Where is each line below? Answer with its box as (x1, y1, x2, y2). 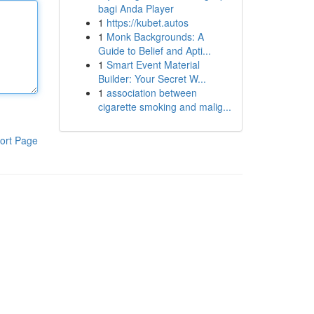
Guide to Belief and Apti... (97, 43, 211, 57)
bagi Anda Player (97, 1, 174, 15)
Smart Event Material (106, 57, 200, 71)
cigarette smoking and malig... (97, 100, 231, 114)
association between (106, 86, 197, 100)
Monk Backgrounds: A (106, 29, 204, 43)
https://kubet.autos (106, 15, 189, 29)
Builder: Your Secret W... (97, 71, 206, 86)
